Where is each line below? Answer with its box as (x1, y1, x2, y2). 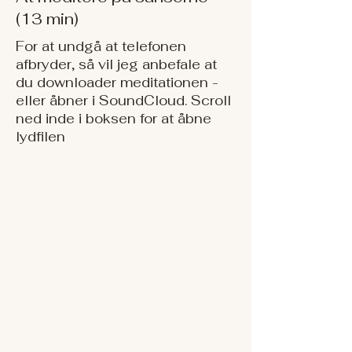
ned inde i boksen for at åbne (16, 110, 211, 127)
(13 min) (16, 9, 79, 29)
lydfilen (16, 128, 65, 145)
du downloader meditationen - (16, 74, 218, 91)
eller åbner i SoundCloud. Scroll (16, 92, 231, 109)
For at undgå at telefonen (16, 38, 186, 55)
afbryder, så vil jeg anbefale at (16, 56, 217, 73)
